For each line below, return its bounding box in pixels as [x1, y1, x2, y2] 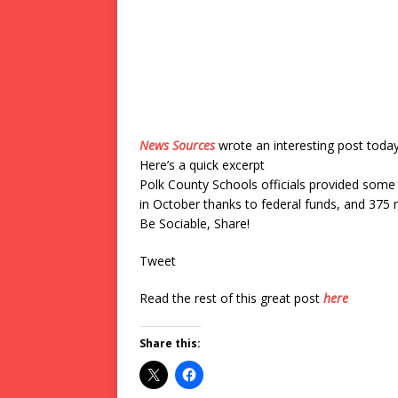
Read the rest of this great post [139, 290, 323, 306]
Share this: [139, 336, 201, 351]
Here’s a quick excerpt [139, 156, 265, 173]
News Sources [139, 137, 215, 154]
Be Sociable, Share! [139, 215, 250, 232]
